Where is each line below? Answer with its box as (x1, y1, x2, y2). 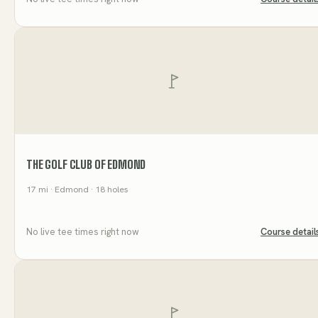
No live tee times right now (26, 226, 139, 238)
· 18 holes (89, 184, 128, 196)
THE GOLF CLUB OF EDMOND (26, 158, 146, 172)
